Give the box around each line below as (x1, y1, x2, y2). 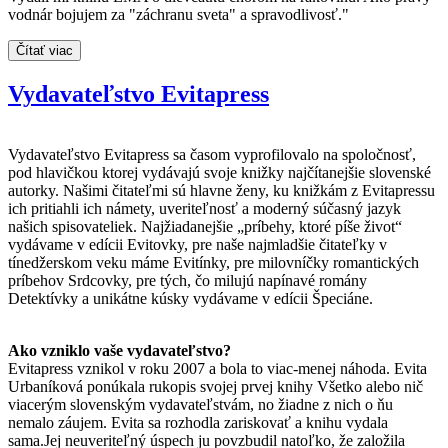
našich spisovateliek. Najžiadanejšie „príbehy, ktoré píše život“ (8, 218, 402, 236)
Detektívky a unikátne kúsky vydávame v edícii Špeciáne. (8, 290, 373, 308)
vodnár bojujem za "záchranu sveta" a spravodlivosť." (8, 6, 349, 24)
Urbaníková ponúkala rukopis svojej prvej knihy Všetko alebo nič (8, 378, 423, 396)
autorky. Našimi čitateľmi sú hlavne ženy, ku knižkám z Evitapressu (8, 182, 435, 200)
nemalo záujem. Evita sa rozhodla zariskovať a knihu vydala (8, 414, 388, 432)
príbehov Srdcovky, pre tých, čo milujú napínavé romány (8, 272, 367, 290)
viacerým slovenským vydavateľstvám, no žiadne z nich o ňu (8, 396, 393, 414)
